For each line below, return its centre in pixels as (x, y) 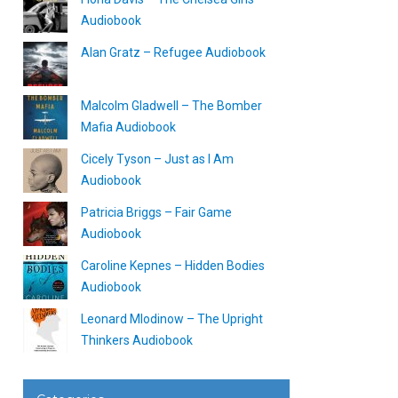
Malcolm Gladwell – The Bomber (171, 106)
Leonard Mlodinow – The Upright (172, 319)
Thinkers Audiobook (137, 340)
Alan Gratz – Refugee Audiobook (173, 52)
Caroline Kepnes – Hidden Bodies (173, 266)
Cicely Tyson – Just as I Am (157, 159)
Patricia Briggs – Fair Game (156, 212)
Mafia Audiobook (128, 127)
